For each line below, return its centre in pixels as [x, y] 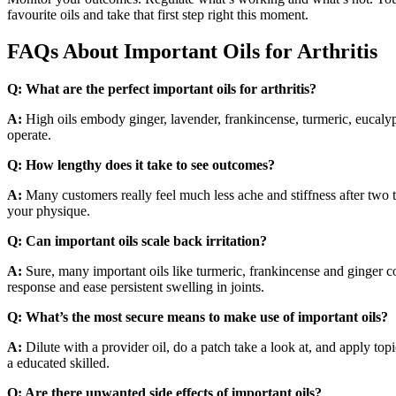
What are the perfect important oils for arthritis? [171, 89]
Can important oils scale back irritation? [146, 241]
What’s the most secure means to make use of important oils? [207, 317]
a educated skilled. [58, 363]
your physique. [49, 211]
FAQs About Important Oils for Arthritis [192, 52]
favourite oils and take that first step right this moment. [158, 14]
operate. [29, 135]
